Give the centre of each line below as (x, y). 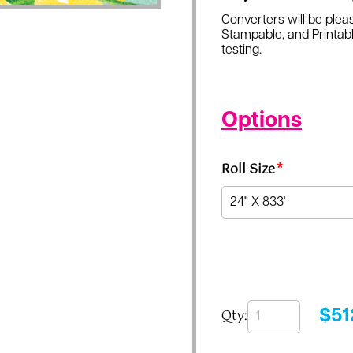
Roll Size (248, 170)
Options (262, 121)
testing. (242, 50)
